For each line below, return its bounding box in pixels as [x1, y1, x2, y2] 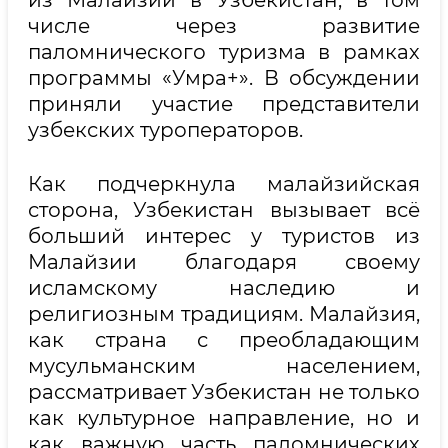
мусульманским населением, [28, 354, 420, 378]
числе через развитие [28, 14, 420, 38]
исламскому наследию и [28, 276, 420, 300]
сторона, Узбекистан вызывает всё [28, 198, 420, 222]
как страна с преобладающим [28, 328, 420, 352]
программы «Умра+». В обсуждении [28, 66, 420, 90]
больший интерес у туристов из [28, 224, 420, 248]
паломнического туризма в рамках [28, 40, 420, 64]
